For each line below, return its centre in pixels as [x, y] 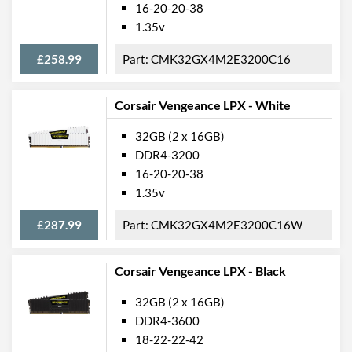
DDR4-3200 [167, 154]
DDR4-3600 [167, 320]
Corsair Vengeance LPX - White [203, 104]
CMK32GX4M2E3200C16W [227, 224]
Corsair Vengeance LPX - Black [200, 270]
